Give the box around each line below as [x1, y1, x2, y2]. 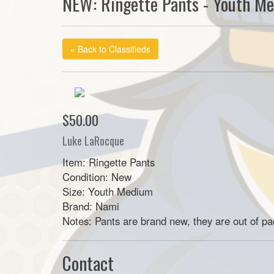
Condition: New [62, 169, 131, 184]
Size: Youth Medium [62, 184, 153, 199]
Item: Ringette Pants [62, 155, 155, 169]
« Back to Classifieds [70, 43, 150, 55]
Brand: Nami [62, 199, 119, 213]
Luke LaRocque [62, 133, 124, 149]
